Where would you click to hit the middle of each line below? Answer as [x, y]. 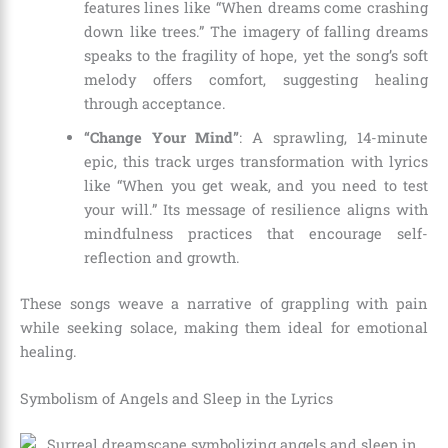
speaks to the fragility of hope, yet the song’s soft [255, 55]
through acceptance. [154, 103]
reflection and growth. [161, 257]
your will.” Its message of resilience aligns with [255, 209]
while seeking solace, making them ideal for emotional [224, 327]
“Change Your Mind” [161, 137]
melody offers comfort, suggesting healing [255, 79]
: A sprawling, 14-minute [334, 137]
